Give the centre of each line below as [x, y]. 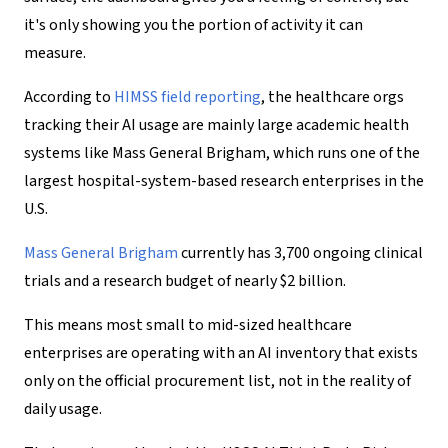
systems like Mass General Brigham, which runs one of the [222, 152]
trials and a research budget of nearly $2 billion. [185, 280]
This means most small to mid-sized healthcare [188, 324]
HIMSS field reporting [187, 96]
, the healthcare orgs [332, 96]
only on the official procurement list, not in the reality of [217, 380]
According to [69, 96]
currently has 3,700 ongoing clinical [300, 252]
